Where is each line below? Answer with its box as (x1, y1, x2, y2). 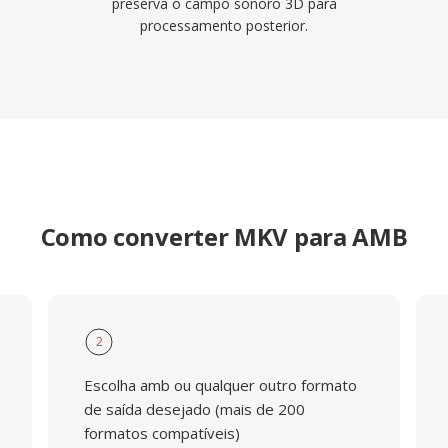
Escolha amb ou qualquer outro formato (83, 375, 357, 395)
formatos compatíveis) (83, 423, 240, 443)
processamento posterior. (140, 16, 308, 35)
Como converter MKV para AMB (40, 220, 408, 253)
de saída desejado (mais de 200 (83, 399, 305, 419)
